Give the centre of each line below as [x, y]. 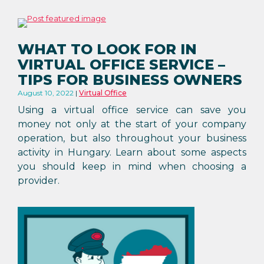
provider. [39, 181]
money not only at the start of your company [132, 124]
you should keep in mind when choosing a [132, 166]
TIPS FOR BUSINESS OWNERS [130, 80]
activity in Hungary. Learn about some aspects [132, 152]
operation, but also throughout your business [132, 138]
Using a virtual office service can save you [132, 110]
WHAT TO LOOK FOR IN [107, 49]
